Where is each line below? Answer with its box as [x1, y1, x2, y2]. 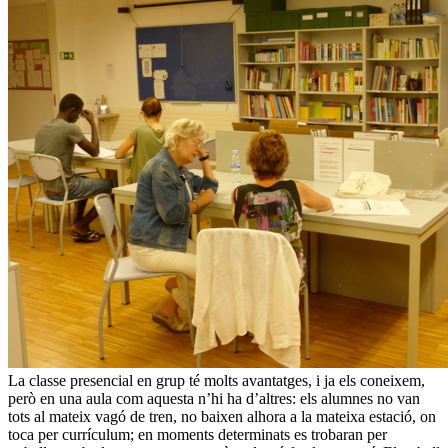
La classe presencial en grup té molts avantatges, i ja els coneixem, [8, 372, 425, 390]
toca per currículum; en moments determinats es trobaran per [8, 426, 387, 444]
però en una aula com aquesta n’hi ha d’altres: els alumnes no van [8, 390, 420, 408]
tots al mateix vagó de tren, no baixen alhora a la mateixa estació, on [8, 408, 436, 426]
